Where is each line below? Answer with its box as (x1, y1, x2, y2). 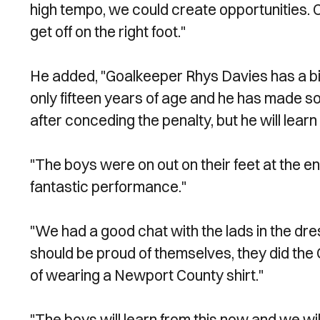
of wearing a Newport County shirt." (30, 266, 264, 284)
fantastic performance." (30, 177, 186, 196)
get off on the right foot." (30, 22, 186, 41)
